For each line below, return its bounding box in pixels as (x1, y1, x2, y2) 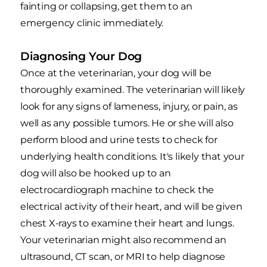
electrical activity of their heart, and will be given (20, 200, 243, 212)
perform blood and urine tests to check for (20, 133, 218, 145)
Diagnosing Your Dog (20, 49, 142, 63)
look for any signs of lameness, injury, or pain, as (20, 100, 238, 112)
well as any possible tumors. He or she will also (20, 117, 234, 129)
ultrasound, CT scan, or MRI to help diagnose (20, 250, 226, 262)
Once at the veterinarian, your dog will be (20, 67, 212, 79)
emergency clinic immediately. (20, 17, 164, 29)
